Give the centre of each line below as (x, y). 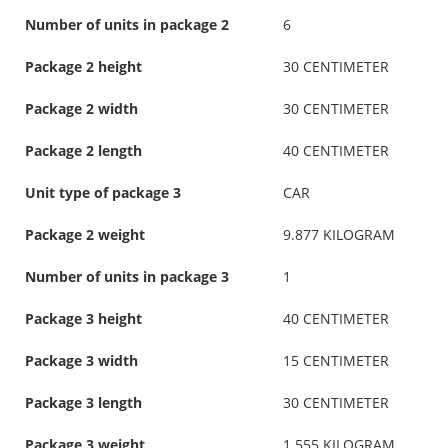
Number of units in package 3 (127, 276)
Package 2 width (81, 108)
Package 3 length (83, 402)
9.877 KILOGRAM (339, 234)
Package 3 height (83, 318)
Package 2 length (83, 150)
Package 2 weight (85, 234)
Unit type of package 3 (103, 192)
